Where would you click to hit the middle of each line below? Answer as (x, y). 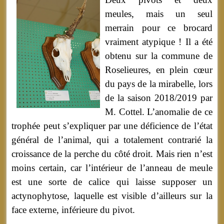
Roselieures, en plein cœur (159, 70)
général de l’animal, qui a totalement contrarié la (112, 140)
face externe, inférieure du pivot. (73, 210)
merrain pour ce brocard (159, 28)
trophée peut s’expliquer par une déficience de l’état (112, 126)
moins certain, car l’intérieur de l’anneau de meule (112, 168)
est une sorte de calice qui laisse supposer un (112, 182)
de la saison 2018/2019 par (159, 98)
